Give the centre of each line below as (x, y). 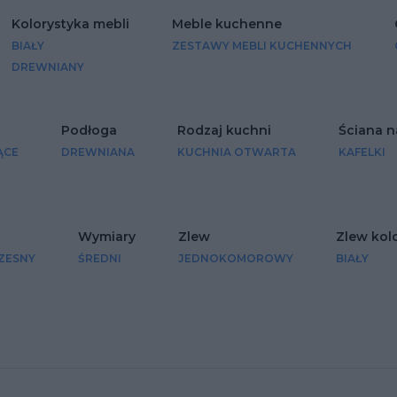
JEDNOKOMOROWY (236, 259)
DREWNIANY (48, 67)
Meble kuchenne (227, 24)
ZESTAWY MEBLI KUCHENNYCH (262, 46)
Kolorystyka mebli (70, 24)
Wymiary (107, 237)
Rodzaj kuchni (224, 131)
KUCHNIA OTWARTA (237, 152)
